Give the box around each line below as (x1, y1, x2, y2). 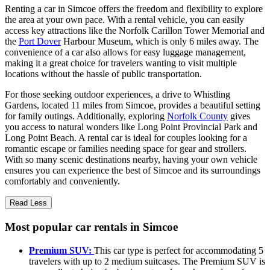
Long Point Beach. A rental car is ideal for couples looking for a (5, 133, 247, 143)
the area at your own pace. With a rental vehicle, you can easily (5, 14, 244, 25)
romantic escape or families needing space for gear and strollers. (5, 143, 246, 154)
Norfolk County (167, 111, 228, 122)
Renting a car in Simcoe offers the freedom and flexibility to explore (5, 4, 263, 14)
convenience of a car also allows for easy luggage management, (5, 47, 246, 58)
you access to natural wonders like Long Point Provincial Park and (5, 122, 257, 133)
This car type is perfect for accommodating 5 (94, 245, 263, 256)
